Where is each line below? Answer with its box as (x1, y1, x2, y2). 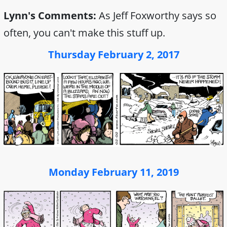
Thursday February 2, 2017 (48, 48, 179, 62)
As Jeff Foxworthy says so (96, 9, 216, 23)
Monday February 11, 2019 (48, 165, 179, 179)
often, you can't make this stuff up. (4, 26, 165, 40)
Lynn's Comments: (4, 9, 96, 23)
